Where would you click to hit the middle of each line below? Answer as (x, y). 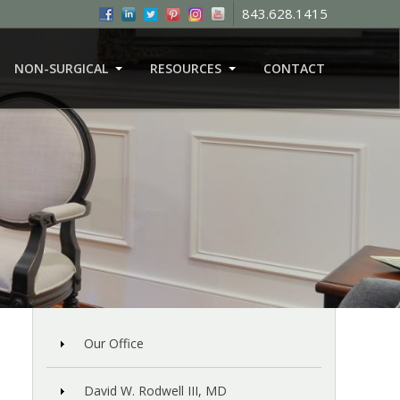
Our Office (114, 344)
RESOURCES (185, 68)
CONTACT (294, 68)
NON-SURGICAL (61, 68)
